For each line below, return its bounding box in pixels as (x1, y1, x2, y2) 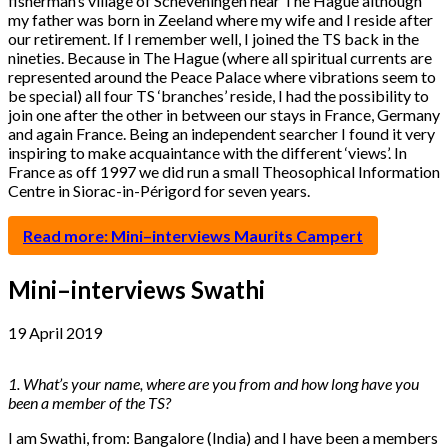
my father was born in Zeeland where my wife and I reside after (8, 9, 433, 29)
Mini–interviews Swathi (8, 274, 265, 304)
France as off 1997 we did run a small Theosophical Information (8, 161, 440, 181)
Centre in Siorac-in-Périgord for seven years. (8, 180, 310, 200)
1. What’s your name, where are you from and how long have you (8, 374, 419, 394)
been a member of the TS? (8, 393, 171, 413)
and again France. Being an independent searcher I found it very (8, 123, 435, 143)
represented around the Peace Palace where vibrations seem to (8, 66, 436, 86)
